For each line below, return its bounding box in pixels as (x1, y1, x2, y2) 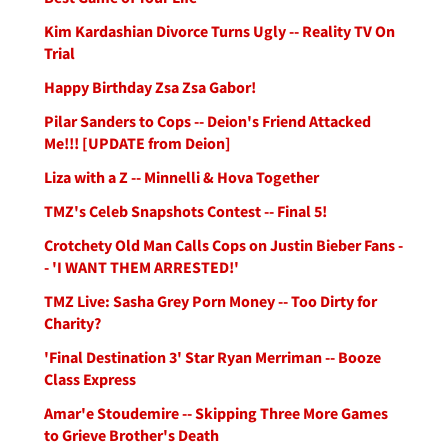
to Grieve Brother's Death (44, 425, 219, 445)
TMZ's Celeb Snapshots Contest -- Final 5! (44, 201, 327, 221)
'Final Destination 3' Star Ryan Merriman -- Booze (44, 347, 381, 367)
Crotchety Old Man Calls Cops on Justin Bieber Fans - (44, 235, 403, 255)
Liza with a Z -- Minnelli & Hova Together (44, 167, 319, 187)
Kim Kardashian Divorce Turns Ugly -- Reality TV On (44, 21, 395, 41)
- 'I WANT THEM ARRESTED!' (44, 257, 239, 277)
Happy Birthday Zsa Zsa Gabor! (44, 77, 256, 97)
